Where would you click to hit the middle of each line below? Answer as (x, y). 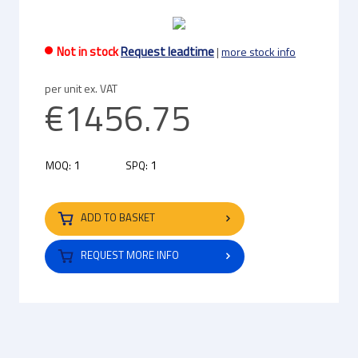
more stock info (259, 52)
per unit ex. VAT (81, 88)
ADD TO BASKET (118, 218)
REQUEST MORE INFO (129, 255)
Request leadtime (167, 52)
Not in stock (89, 52)
